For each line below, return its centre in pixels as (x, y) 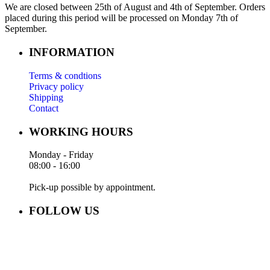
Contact (44, 108)
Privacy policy (56, 86)
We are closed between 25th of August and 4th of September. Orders (135, 7)
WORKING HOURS (81, 131)
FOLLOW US (64, 211)
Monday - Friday (61, 155)
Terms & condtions (65, 75)
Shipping (46, 97)
